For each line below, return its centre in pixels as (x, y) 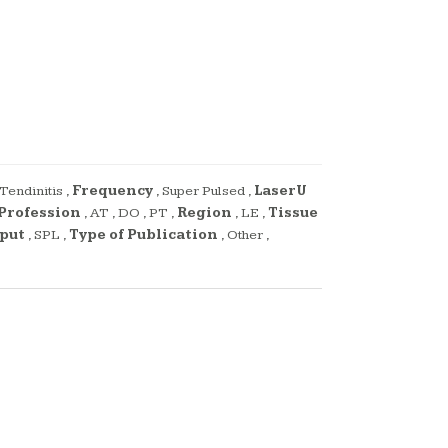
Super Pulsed (203, 191)
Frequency (112, 191)
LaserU (280, 191)
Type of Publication (143, 235)
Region (204, 213)
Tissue (293, 213)
